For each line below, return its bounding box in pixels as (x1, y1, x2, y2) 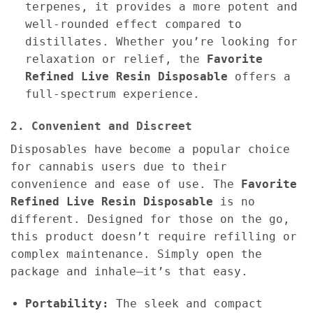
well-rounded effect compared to (24, 17, 242, 31)
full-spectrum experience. (24, 87, 200, 101)
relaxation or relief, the (24, 52, 207, 66)
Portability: (24, 296, 109, 310)
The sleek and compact (108, 296, 263, 310)
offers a (227, 70, 291, 84)
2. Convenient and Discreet (10, 119, 192, 133)
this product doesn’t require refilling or (10, 230, 297, 244)
